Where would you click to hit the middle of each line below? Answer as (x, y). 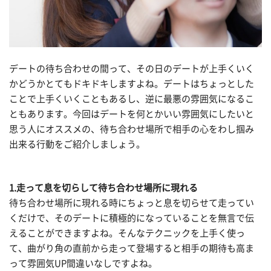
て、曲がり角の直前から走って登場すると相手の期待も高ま (132, 249)
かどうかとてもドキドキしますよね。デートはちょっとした (132, 83)
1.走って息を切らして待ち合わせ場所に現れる (103, 188)
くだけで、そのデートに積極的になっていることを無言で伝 (132, 218)
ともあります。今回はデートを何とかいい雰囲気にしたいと (132, 114)
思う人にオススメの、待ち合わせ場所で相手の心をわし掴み (132, 129)
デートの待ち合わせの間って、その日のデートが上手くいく (132, 68)
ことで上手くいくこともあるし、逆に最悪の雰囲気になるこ (132, 99)
